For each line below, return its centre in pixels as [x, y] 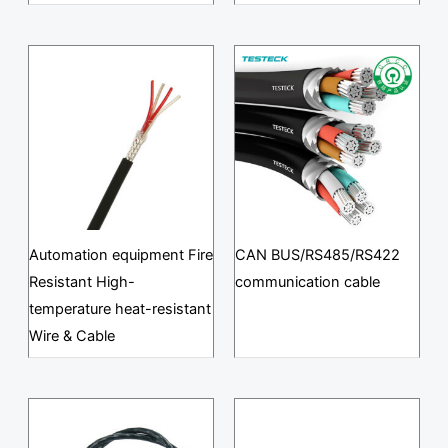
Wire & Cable [71, 335]
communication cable [307, 281]
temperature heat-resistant [119, 308]
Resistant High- [81, 281]
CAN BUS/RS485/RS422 [317, 254]
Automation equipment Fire [120, 254]
